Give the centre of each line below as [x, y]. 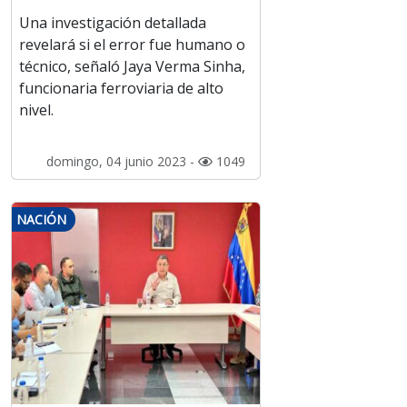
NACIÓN [41, 220]
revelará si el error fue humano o [132, 45]
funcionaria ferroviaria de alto [121, 89]
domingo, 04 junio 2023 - [122, 162]
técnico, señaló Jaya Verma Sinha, [132, 67]
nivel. [36, 110]
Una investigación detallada [113, 23]
